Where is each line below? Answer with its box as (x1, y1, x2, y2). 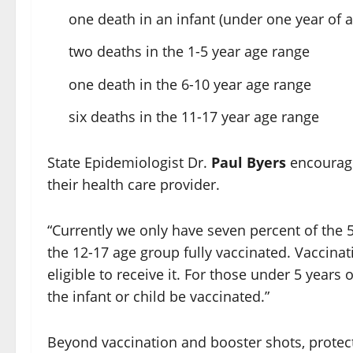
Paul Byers (211, 153, 286, 173)
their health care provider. (47, 175, 220, 195)
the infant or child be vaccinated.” (47, 287, 269, 307)
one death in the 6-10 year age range (69, 74, 311, 94)
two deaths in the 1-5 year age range (69, 42, 310, 61)
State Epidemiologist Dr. (47, 153, 211, 173)
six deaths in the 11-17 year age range (69, 107, 319, 127)
